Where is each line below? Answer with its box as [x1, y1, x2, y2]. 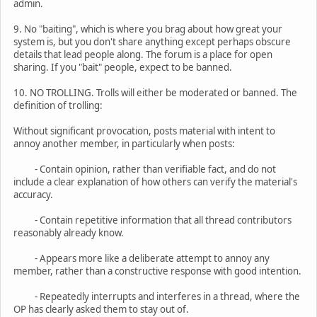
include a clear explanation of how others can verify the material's [13, 175, 297, 188]
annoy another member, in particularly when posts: [13, 137, 235, 150]
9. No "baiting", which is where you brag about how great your [13, 22, 282, 35]
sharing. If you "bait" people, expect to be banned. [13, 60, 232, 74]
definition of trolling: [13, 98, 103, 112]
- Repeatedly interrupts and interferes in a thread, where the [13, 289, 300, 303]
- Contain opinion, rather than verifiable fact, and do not [13, 162, 276, 175]
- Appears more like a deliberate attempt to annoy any [13, 251, 270, 265]
